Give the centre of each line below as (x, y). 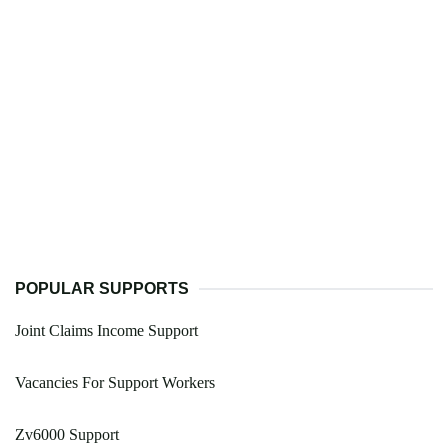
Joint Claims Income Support (106, 331)
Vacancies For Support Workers (115, 383)
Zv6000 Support (67, 435)
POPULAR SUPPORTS (102, 289)
